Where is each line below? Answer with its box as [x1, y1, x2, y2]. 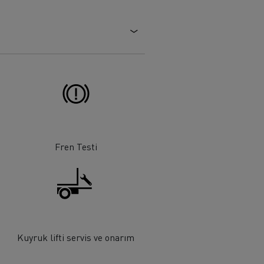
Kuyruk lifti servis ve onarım [17, 230, 135, 243]
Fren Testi [54, 140, 97, 153]
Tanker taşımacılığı [103, 45, 184, 58]
